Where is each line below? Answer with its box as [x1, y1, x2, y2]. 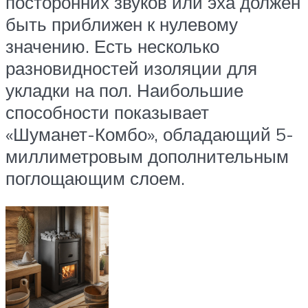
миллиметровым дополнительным [5, 144, 289, 167]
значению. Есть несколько [5, 34, 219, 57]
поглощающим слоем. [5, 166, 185, 189]
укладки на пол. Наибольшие [5, 78, 243, 101]
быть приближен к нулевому [5, 12, 238, 35]
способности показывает [5, 100, 209, 123]
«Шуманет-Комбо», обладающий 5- [5, 122, 294, 145]
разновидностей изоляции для [5, 56, 257, 79]
